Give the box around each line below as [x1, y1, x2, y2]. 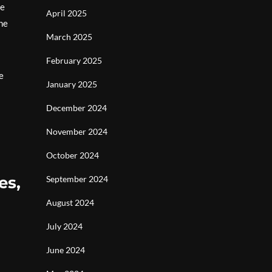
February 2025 [46, 55, 102, 66]
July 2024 [46, 221, 83, 231]
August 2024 [46, 197, 94, 208]
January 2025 [46, 79, 97, 89]
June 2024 [46, 245, 85, 255]
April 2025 [46, 8, 87, 18]
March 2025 [46, 32, 92, 42]
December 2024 [46, 103, 107, 113]
